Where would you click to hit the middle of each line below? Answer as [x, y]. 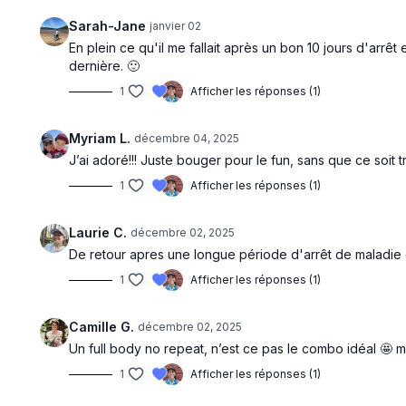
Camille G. [102, 327]
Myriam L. [100, 138]
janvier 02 [176, 26]
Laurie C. [98, 232]
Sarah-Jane [108, 26]
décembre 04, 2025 [187, 138]
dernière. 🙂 [105, 66]
